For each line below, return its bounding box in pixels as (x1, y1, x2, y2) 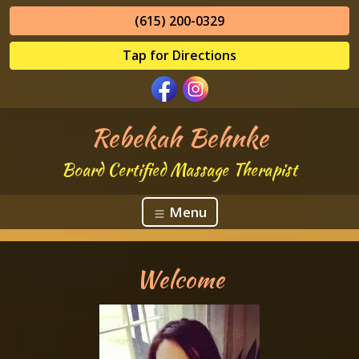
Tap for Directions (123, 46, 236, 65)
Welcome (135, 261, 224, 296)
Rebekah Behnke (91, 118, 268, 156)
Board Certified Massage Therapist (62, 156, 297, 182)
